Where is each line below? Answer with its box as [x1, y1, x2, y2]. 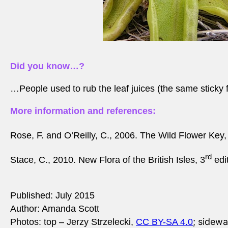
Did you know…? [10, 61, 84, 72]
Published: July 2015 [10, 190, 95, 201]
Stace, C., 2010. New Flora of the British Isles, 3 [10, 155, 205, 165]
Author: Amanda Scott [10, 204, 99, 214]
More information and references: [10, 106, 156, 117]
